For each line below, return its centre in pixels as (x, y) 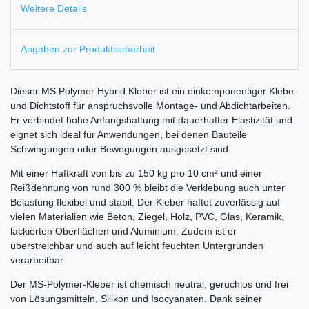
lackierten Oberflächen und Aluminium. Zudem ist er (123, 231)
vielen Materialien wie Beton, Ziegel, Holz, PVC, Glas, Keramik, (147, 217)
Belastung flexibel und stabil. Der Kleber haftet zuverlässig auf (145, 202)
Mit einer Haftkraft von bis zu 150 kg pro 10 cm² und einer (136, 173)
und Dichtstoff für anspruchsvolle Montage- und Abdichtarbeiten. (150, 106)
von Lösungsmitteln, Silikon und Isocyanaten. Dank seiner (136, 299)
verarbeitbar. (38, 260)
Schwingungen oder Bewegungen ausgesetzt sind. (121, 149)
